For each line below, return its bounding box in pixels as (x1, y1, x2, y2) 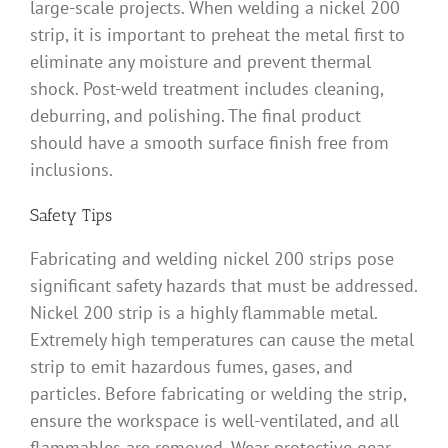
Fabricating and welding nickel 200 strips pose (30, 246, 394, 270)
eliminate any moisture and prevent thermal (30, 49, 371, 73)
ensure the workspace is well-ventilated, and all (30, 408, 399, 432)
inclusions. (30, 157, 113, 181)
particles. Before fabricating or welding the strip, (30, 381, 406, 405)
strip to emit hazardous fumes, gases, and (30, 354, 353, 378)
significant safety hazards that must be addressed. (30, 273, 417, 297)
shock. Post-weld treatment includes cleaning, (30, 76, 383, 100)
